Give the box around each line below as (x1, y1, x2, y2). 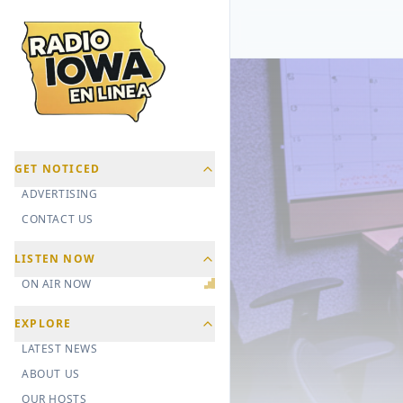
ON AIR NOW (22, 276, 92, 292)
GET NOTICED (14, 161, 101, 177)
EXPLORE (14, 316, 72, 332)
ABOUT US (22, 366, 80, 382)
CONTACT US (22, 211, 94, 228)
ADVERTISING (22, 186, 98, 202)
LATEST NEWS (22, 341, 98, 357)
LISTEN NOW (14, 251, 95, 267)
